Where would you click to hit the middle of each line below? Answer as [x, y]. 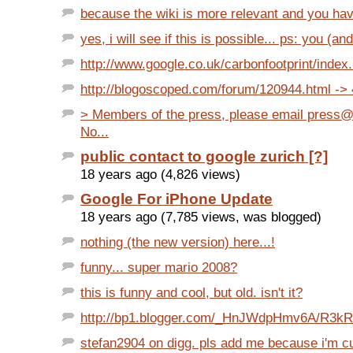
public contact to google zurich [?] [204, 157]
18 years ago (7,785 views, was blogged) [201, 217]
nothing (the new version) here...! [178, 242]
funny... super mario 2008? [159, 268]
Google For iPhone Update [176, 199]
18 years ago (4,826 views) [160, 175]
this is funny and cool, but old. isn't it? [191, 293]
